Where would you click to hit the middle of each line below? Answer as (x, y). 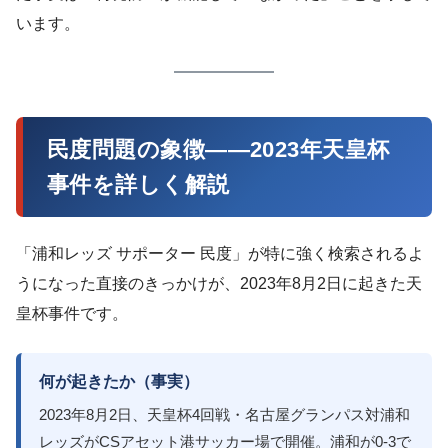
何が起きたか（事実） (119, 381)
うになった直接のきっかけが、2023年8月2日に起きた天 (219, 283)
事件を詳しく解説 (138, 184)
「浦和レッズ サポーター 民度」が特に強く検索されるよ (220, 253)
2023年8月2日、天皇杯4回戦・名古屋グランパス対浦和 (224, 414)
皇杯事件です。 (72, 313)
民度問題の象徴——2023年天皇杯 (218, 149)
